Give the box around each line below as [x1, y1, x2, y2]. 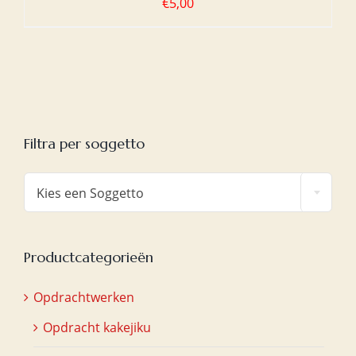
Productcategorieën [24, 247, 153, 266]
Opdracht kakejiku [43, 318, 151, 336]
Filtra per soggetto [24, 133, 145, 153]
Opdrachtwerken [33, 288, 134, 306]
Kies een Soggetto [37, 184, 144, 202]
